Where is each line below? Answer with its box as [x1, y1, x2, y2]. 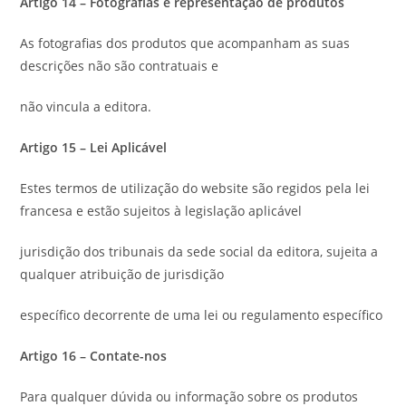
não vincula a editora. [20, 98, 152, 115]
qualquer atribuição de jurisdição [20, 266, 225, 283]
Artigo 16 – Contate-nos [20, 347, 168, 364]
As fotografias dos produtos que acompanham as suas [20, 34, 351, 52]
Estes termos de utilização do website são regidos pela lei [20, 179, 371, 197]
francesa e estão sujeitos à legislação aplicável [20, 202, 303, 219]
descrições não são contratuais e [20, 57, 219, 74]
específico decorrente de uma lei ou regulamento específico [20, 306, 383, 324]
